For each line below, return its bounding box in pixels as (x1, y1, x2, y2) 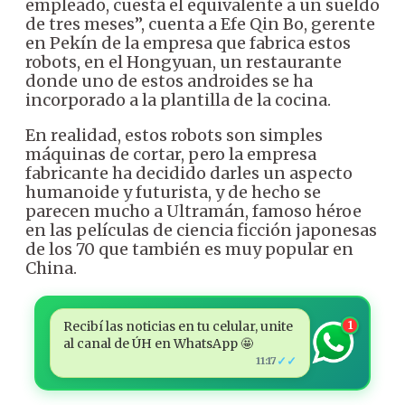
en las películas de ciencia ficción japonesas (25, 219, 377, 240)
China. (25, 257, 77, 278)
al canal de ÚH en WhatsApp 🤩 (62, 334, 253, 352)
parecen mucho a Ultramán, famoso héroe (25, 200, 362, 221)
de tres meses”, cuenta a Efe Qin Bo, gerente (25, 13, 375, 34)
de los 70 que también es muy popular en (25, 238, 353, 259)
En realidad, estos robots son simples (25, 124, 323, 146)
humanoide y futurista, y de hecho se (25, 181, 321, 202)
